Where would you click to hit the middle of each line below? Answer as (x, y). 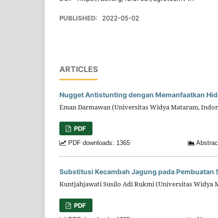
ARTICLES (79, 69)
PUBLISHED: (79, 18)
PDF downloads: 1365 (98, 143)
